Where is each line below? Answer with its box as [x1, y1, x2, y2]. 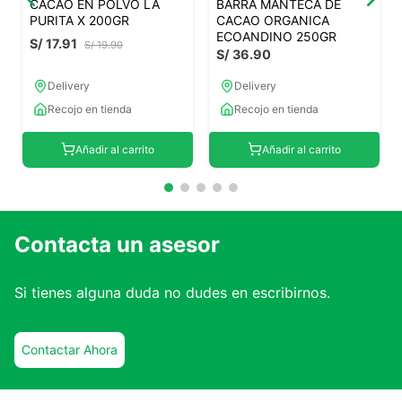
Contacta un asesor [14, 232, 220, 258]
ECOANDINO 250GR [216, 29, 336, 45]
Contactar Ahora [22, 342, 118, 358]
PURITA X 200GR [30, 13, 129, 29]
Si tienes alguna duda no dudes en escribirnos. [14, 284, 330, 302]
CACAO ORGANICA [216, 13, 329, 29]
